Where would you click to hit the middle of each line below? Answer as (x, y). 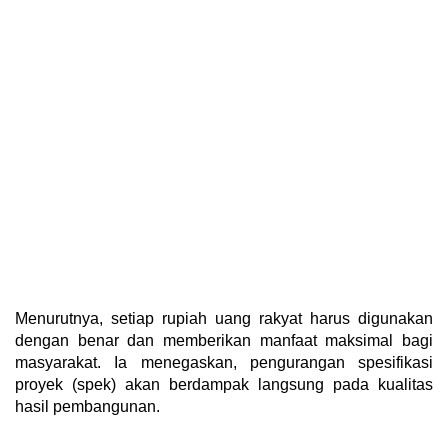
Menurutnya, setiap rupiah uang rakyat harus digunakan (224, 319)
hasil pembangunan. (87, 407)
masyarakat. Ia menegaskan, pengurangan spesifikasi (224, 363)
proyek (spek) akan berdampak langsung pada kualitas (224, 385)
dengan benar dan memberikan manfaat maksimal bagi (224, 341)
